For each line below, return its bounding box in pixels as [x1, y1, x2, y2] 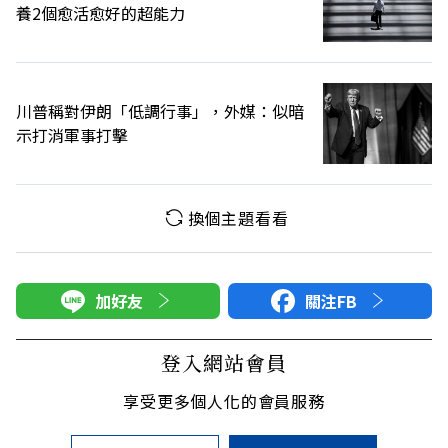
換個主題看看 [187, 205, 289, 230]
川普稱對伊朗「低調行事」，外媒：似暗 [16, 99, 304, 124]
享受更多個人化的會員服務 [123, 388, 325, 413]
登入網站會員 [161, 347, 287, 377]
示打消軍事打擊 [16, 123, 128, 148]
